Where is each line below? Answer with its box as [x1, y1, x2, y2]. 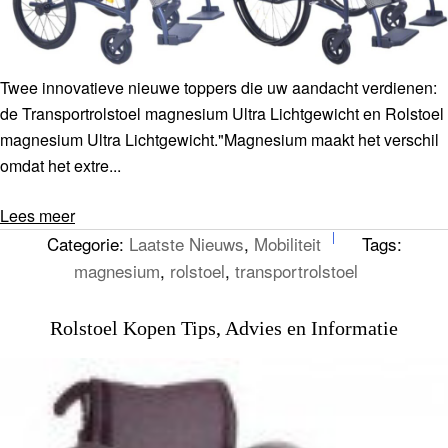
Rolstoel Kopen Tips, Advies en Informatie [50, 317, 398, 339]
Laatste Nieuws [128, 231, 244, 256]
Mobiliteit [253, 231, 321, 256]
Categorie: [46, 231, 129, 256]
